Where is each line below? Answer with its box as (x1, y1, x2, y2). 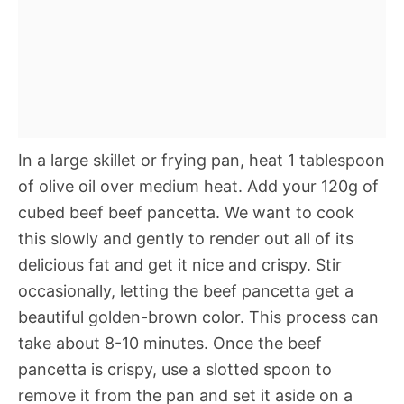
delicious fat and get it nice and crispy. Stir (18, 255, 342, 275)
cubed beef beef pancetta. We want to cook (18, 203, 354, 223)
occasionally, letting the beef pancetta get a (18, 281, 353, 301)
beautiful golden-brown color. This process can (18, 308, 379, 327)
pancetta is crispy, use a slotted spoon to (18, 360, 332, 380)
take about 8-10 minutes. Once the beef (18, 334, 322, 353)
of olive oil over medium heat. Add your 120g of (18, 177, 379, 197)
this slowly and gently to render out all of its (18, 229, 353, 249)
